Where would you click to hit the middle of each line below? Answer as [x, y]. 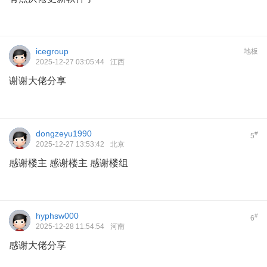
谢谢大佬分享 [38, 81]
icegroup [52, 52]
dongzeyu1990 [64, 134]
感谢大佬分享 [38, 246]
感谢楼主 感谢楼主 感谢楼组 [69, 163]
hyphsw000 [57, 216]
